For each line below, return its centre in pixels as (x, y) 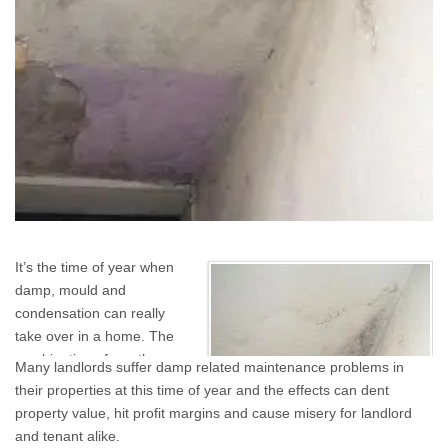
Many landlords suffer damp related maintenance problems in (209, 367)
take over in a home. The (94, 336)
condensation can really (90, 313)
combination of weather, (90, 359)
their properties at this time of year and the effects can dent (202, 390)
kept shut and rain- (74, 428)
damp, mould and (70, 290)
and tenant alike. (67, 436)
